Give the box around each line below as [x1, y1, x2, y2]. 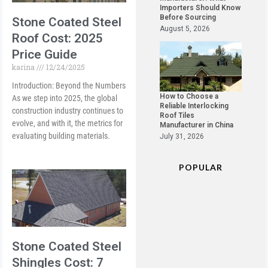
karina [12, 62, 37, 72]
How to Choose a [160, 92, 219, 101]
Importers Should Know [160, 4, 241, 13]
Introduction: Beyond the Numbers [12, 81, 126, 91]
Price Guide [12, 47, 78, 62]
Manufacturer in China [160, 121, 234, 130]
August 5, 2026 [160, 25, 211, 33]
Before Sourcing [160, 13, 217, 22]
